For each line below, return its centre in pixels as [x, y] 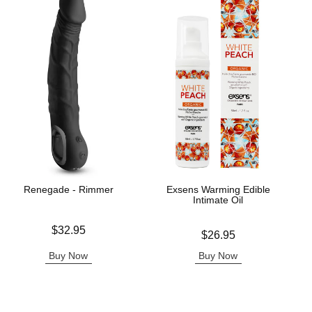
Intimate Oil [218, 200]
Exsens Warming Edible [218, 189]
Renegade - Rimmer [68, 189]
